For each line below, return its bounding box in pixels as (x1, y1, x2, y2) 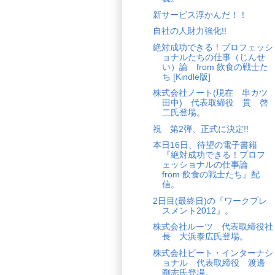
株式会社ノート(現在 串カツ (152, 88, 268, 98)
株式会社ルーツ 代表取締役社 (152, 222, 273, 232)
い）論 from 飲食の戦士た (161, 61, 268, 72)
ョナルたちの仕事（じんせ (161, 52, 265, 62)
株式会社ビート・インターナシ (152, 247, 273, 258)
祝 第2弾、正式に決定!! (152, 123, 249, 134)
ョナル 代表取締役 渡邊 (161, 257, 265, 268)
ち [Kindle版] (161, 71, 211, 82)
